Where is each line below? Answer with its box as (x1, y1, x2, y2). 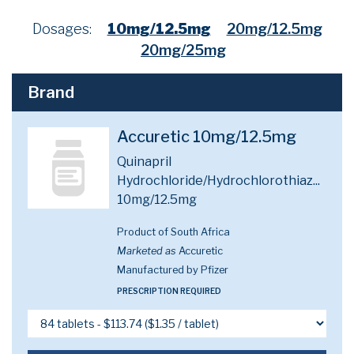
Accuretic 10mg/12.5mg (117, 127, 297, 146)
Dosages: (32, 21, 92, 37)
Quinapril (117, 154, 172, 169)
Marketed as (117, 245, 177, 257)
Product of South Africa (117, 226, 231, 238)
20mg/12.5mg (226, 21, 322, 37)
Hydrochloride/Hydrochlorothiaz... (117, 173, 321, 188)
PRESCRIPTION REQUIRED (117, 286, 222, 296)
